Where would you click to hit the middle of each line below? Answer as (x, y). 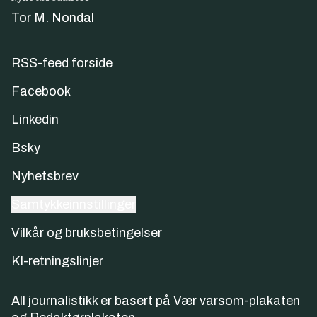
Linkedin (35, 119)
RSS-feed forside (62, 63)
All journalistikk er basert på (91, 300)
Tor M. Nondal (53, 17)
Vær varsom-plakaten (237, 300)
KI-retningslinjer (57, 261)
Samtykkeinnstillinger (74, 204)
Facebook (41, 91)
